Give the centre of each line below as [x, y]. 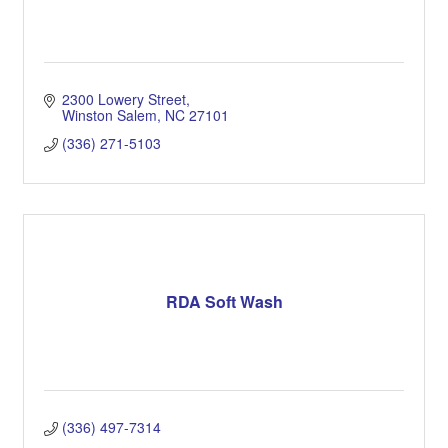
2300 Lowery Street [123, 98]
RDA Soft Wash [224, 302]
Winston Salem [109, 114]
